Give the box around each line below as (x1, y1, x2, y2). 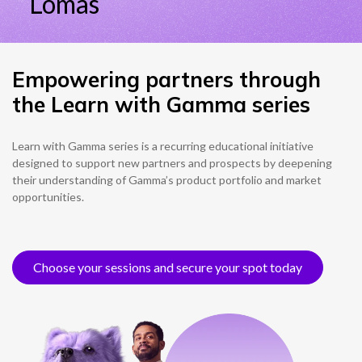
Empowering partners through (12, 66, 321, 93)
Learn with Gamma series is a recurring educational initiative (12, 139, 314, 153)
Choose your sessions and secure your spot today (33, 259, 302, 275)
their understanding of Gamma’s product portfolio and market (12, 173, 322, 187)
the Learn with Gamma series (12, 91, 310, 118)
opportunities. (12, 190, 84, 204)
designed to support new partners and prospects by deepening (12, 156, 332, 170)
